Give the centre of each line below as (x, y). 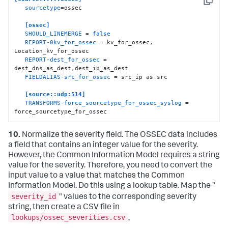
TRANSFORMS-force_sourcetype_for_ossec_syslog (104, 103)
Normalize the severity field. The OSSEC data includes (119, 136)
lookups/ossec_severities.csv (68, 218)
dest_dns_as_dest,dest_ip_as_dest (72, 68)
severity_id (34, 196)
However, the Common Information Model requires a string (114, 156)
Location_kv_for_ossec (52, 51)
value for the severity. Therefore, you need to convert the (110, 166)
